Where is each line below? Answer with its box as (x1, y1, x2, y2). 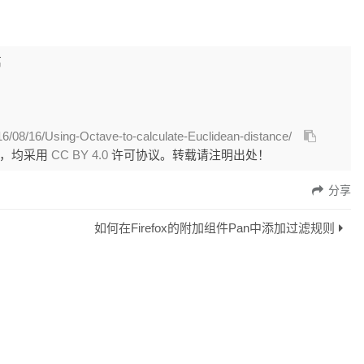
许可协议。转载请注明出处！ (108, 148, 271, 162)
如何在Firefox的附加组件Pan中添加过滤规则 (94, 221, 335, 236)
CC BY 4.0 (51, 148, 109, 162)
